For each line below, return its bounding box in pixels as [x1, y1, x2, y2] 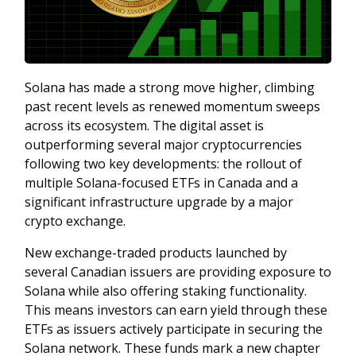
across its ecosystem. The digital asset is [25, 117, 264, 135]
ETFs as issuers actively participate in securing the [25, 320, 323, 339]
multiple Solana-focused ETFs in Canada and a [25, 174, 298, 192]
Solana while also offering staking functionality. [25, 282, 307, 300]
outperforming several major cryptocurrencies [25, 136, 302, 154]
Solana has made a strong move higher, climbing [25, 79, 315, 97]
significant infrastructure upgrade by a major [25, 193, 293, 211]
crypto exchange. [25, 212, 126, 230]
